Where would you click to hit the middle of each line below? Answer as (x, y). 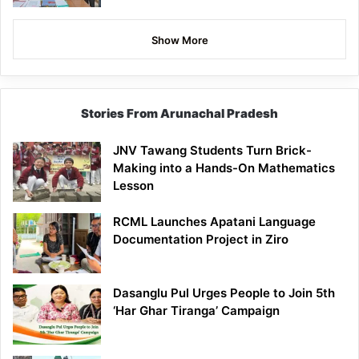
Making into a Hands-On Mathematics (224, 168)
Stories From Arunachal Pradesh (179, 114)
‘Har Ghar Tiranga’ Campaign (196, 311)
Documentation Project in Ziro (201, 240)
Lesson (133, 186)
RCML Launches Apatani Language (214, 222)
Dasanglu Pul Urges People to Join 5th (224, 293)
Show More (179, 40)
